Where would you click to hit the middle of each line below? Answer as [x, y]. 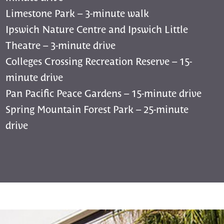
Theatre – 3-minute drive [61, 45]
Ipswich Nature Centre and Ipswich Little [97, 29]
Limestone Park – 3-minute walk [77, 13]
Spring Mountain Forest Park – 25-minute [97, 109]
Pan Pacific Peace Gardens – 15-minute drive [104, 93]
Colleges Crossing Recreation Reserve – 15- [99, 61]
